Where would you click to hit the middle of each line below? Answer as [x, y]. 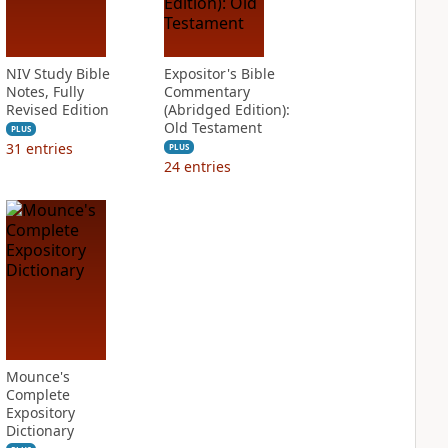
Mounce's [37, 376]
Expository [40, 412]
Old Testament [212, 127]
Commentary [206, 91]
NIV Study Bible [57, 73]
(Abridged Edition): [226, 109]
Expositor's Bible [219, 73]
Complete [37, 394]
